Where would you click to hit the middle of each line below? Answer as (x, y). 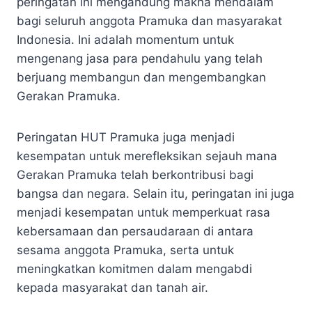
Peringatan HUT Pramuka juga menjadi (126, 137)
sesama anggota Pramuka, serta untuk (125, 250)
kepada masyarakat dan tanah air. (112, 287)
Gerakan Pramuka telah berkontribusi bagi (135, 174)
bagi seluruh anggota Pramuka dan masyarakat (149, 21)
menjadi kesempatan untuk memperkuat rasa (143, 212)
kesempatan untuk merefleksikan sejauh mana (147, 156)
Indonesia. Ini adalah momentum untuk (125, 39)
